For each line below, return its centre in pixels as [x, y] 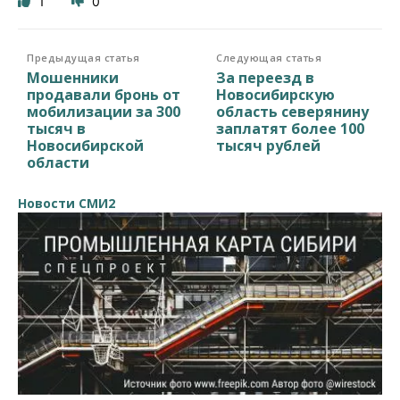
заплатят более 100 [291, 128]
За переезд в [266, 77]
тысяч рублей [269, 145]
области [58, 162]
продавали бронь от [104, 94]
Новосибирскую [276, 94]
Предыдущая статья [83, 57]
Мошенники [73, 77]
